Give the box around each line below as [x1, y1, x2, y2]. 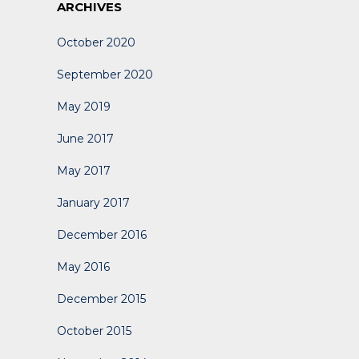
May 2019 [57, 99, 111, 114]
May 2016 [57, 260, 110, 274]
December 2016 [57, 228, 147, 242]
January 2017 [57, 196, 130, 210]
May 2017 [57, 163, 111, 178]
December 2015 [57, 292, 146, 306]
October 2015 [57, 324, 131, 338]
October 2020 [57, 35, 135, 50]
